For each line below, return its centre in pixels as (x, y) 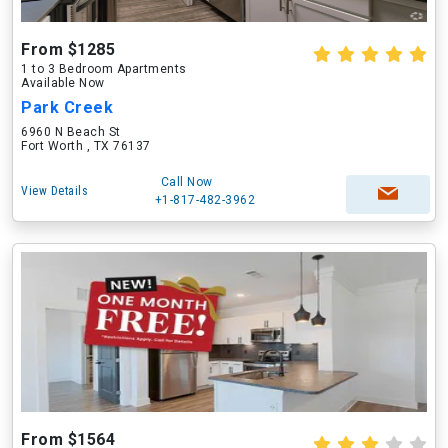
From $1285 (68, 49)
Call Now (186, 182)
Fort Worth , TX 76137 (86, 146)
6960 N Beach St (71, 132)
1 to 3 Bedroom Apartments (104, 69)
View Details (54, 191)
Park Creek (67, 107)
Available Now (63, 83)
